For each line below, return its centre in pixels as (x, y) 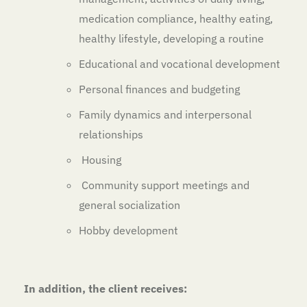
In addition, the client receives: (106, 288)
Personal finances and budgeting (159, 89)
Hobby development (128, 230)
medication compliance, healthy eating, (176, 18)
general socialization (130, 205)
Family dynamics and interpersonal (165, 114)
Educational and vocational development (180, 63)
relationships (111, 134)
